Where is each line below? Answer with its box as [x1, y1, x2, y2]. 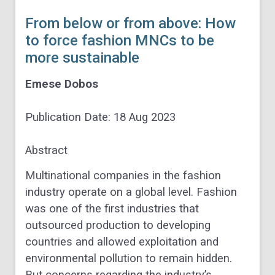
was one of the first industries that [25, 202, 199, 216]
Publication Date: [25, 110, 114, 124]
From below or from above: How [25, 14, 236, 32]
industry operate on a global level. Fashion [25, 185, 237, 199]
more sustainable [25, 48, 139, 66]
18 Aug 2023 [114, 110, 176, 124]
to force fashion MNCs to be [25, 31, 214, 49]
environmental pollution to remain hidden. [25, 252, 232, 266]
